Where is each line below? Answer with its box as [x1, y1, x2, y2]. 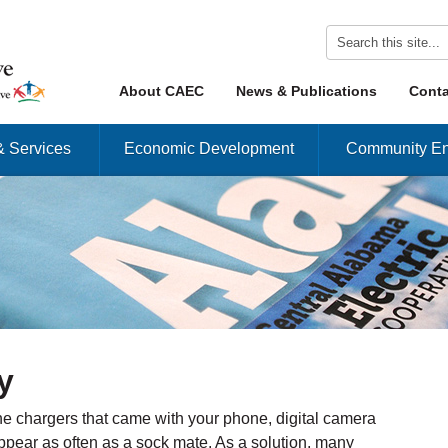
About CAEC [119, 82, 205, 99]
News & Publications [236, 82, 378, 99]
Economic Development [124, 139, 294, 157]
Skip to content [93, 73, 199, 91]
